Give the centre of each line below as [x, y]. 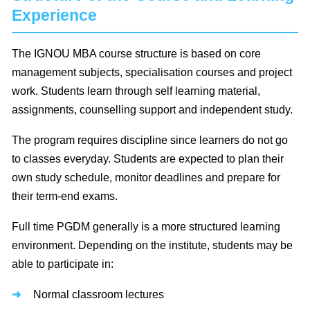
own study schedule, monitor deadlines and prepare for [146, 178]
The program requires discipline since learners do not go [150, 140]
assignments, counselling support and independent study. [152, 110]
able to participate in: [63, 264]
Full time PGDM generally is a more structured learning [146, 227]
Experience [54, 16]
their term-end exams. [65, 197]
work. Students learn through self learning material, [136, 91]
